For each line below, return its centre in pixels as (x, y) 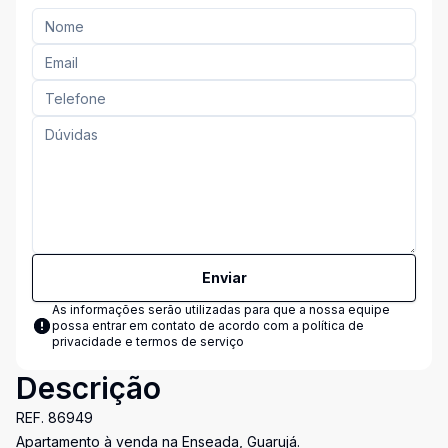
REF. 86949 (54, 417)
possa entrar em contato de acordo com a (177, 325)
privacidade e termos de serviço (148, 341)
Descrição (88, 388)
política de (333, 325)
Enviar (224, 277)
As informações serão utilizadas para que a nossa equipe (221, 309)
